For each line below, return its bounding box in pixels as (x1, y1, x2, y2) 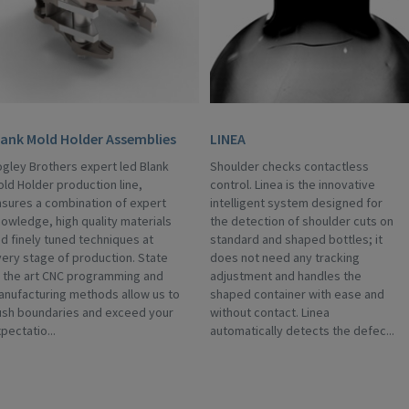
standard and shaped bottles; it (210, 231, 383, 247)
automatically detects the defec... (210, 322, 394, 339)
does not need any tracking (210, 249, 360, 266)
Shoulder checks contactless (210, 158, 369, 174)
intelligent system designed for (210, 194, 383, 211)
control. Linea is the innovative (210, 176, 375, 193)
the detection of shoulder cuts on (210, 213, 393, 229)
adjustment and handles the (210, 267, 362, 284)
